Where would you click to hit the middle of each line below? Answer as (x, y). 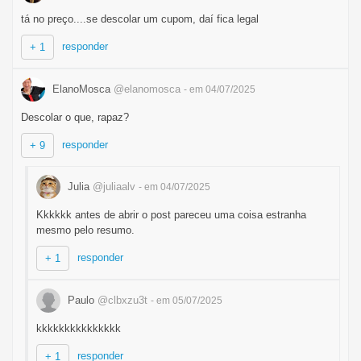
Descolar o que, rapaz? (75, 117)
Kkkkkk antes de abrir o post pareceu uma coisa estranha (171, 215)
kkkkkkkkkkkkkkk (79, 328)
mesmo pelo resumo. (85, 230)
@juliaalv (114, 186)
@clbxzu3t (122, 300)
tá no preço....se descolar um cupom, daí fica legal (140, 19)
